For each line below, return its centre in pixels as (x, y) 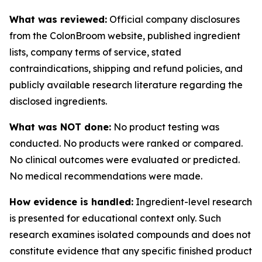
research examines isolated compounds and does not (130, 235)
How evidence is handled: (71, 202)
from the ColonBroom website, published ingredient (125, 36)
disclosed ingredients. (58, 101)
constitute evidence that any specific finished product (131, 251)
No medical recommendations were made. (106, 176)
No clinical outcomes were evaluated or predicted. (125, 160)
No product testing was (165, 127)
